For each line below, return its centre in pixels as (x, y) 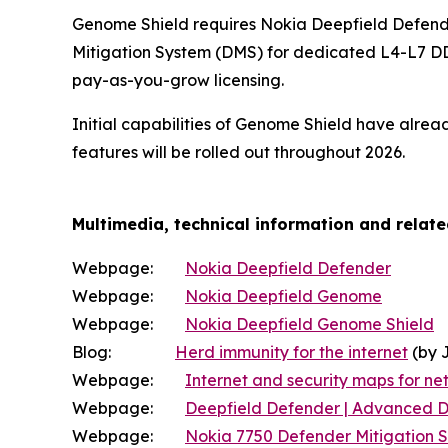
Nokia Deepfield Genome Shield (309, 324)
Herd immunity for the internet (291, 352)
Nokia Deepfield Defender (288, 268)
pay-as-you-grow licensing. (178, 80)
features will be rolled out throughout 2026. (240, 152)
